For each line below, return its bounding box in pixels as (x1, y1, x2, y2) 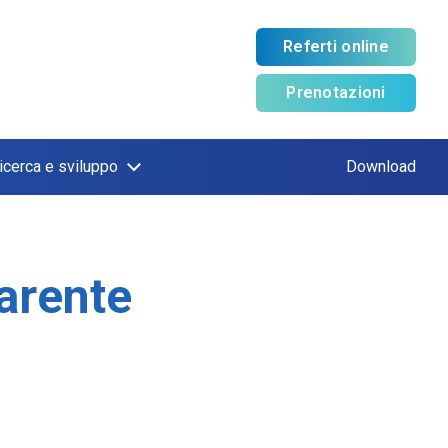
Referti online (283, 36, 389, 56)
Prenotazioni (286, 82, 386, 102)
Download (346, 157, 416, 176)
